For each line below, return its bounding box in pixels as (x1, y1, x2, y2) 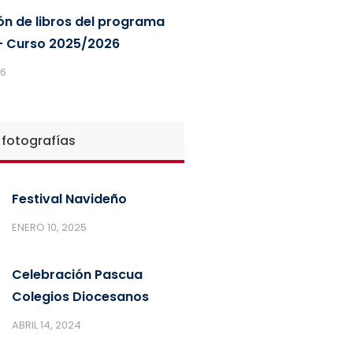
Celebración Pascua (11, 265, 143, 284)
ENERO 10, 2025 (11, 219, 87, 235)
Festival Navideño (11, 189, 127, 208)
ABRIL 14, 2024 (11, 317, 81, 333)
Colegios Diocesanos (11, 287, 149, 306)
